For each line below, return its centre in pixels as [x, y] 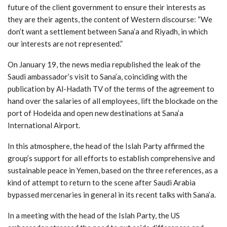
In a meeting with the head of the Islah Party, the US [94, 215]
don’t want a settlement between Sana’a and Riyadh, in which [108, 31]
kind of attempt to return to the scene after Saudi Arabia [102, 182]
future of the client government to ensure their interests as [107, 7]
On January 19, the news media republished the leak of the [104, 64]
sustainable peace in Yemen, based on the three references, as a [113, 170]
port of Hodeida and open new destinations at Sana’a [96, 113]
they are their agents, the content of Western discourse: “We [110, 19]
